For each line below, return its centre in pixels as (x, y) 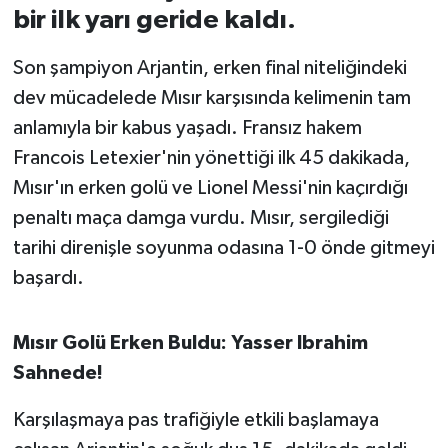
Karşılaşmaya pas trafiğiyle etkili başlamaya (195, 420)
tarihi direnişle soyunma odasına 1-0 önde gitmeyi (223, 248)
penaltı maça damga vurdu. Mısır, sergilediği (200, 218)
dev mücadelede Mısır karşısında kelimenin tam (211, 98)
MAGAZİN (95, 250)
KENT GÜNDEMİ (119, 97)
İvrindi (80, 46)
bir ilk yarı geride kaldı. (154, 20)
